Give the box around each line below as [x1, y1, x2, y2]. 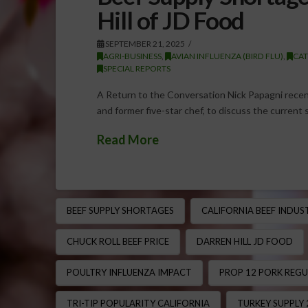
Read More [96, 131, 159, 147]
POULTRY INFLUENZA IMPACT [66, 266, 192, 278]
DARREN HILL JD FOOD [196, 236, 293, 247]
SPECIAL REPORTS [102, 63, 170, 74]
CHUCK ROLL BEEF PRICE [66, 236, 169, 247]
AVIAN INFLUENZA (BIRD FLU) [170, 50, 283, 61]
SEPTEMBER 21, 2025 [103, 38, 185, 49]
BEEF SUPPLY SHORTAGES [66, 205, 174, 217]
